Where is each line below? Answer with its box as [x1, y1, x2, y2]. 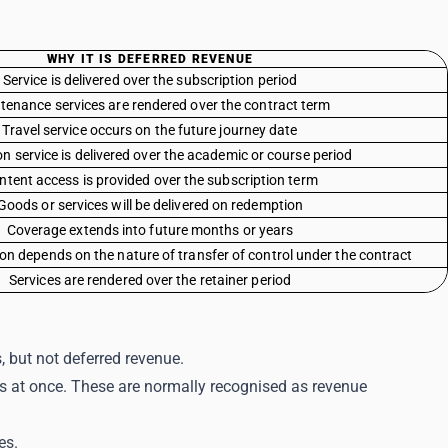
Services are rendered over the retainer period [9, 272, 291, 288]
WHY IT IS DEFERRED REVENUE [46, 52, 254, 66]
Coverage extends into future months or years [6, 222, 294, 238]
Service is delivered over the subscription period [2, 72, 298, 88]
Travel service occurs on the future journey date [2, 122, 298, 138]
